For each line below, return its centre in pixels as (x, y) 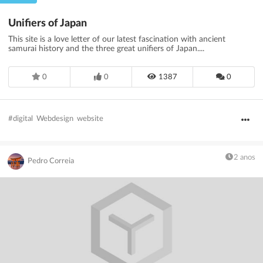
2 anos (245, 158)
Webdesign (55, 119)
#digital (21, 119)
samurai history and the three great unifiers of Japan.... (106, 48)
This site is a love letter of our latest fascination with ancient (117, 39)
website (90, 119)
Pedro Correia (51, 161)
